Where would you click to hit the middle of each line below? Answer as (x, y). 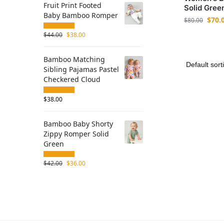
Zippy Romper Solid (76, 133)
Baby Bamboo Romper (81, 15)
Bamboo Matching (74, 59)
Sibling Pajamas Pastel (81, 69)
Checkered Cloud (72, 79)
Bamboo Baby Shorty (78, 123)
